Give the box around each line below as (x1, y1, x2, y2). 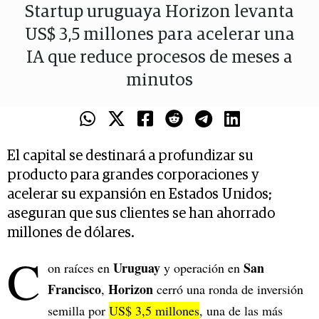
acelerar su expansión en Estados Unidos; (7, 187, 272, 202)
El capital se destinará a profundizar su (7, 149, 253, 164)
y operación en (160, 259, 244, 277)
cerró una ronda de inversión (153, 281, 303, 298)
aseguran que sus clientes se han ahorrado (7, 206, 275, 221)
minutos (126, 72, 193, 90)
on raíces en (48, 259, 113, 277)
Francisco (48, 280, 101, 299)
